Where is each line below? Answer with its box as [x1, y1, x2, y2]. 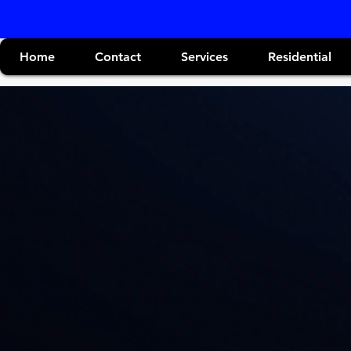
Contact [95, 49, 141, 64]
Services [181, 49, 228, 64]
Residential [268, 49, 331, 64]
